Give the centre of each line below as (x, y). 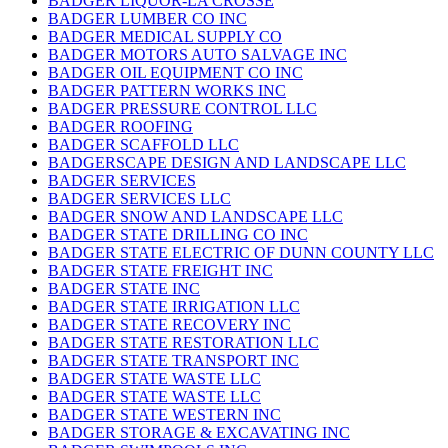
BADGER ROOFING (120, 127)
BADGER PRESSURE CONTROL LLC (182, 109)
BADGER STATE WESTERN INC (164, 415)
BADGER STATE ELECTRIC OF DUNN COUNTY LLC (241, 253)
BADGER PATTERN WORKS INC (167, 91)
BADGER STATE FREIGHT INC (160, 271)
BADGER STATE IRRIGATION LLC (174, 307)
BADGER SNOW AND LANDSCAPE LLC (195, 217)
